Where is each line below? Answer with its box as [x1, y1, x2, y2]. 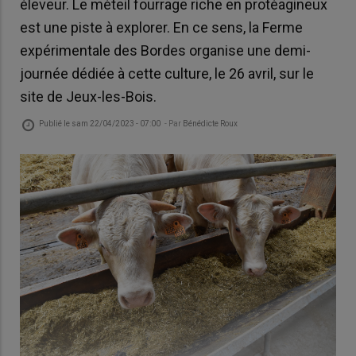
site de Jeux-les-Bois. [20, 88, 157, 106]
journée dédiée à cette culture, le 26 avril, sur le [20, 65, 314, 83]
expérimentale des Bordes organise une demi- [20, 42, 311, 60]
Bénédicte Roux [183, 118, 238, 128]
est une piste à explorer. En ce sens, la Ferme [20, 19, 303, 37]
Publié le [39, 118, 72, 128]
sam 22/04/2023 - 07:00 [72, 118, 161, 128]
